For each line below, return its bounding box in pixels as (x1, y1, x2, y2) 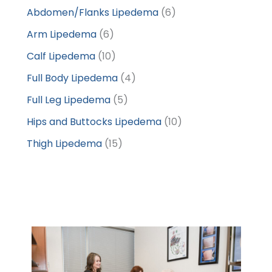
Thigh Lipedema (27, 136, 102, 151)
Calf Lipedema (27, 49, 95, 63)
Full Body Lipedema (27, 70, 118, 85)
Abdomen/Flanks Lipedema (27, 5, 158, 19)
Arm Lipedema (27, 27, 97, 41)
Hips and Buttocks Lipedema (27, 114, 161, 129)
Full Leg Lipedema (27, 92, 110, 107)
